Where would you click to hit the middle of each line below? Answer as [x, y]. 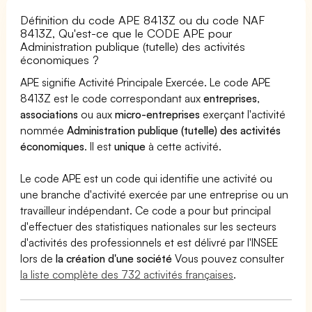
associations [49, 114]
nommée [44, 130]
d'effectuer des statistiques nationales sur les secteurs [149, 226]
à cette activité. [184, 146]
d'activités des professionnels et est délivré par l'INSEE [149, 242]
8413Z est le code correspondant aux [112, 98]
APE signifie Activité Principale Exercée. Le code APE [146, 82]
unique [130, 146]
